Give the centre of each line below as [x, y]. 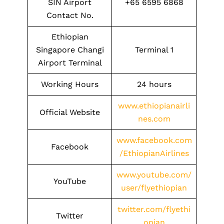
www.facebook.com [154, 140]
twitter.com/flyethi [154, 209]
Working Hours [70, 84]
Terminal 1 [154, 50]
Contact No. [70, 15]
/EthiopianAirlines [154, 153]
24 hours [154, 84]
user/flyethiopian [154, 188]
